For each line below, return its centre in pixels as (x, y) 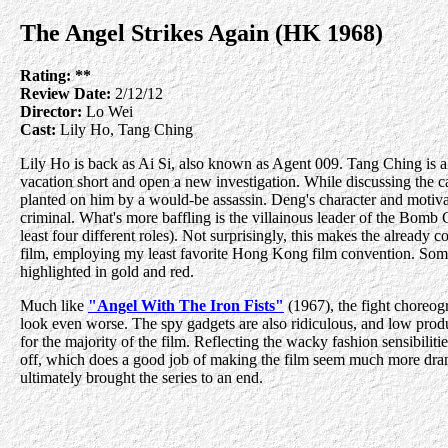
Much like (54, 305)
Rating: (45, 75)
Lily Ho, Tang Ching (124, 129)
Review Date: (65, 93)
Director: (51, 111)
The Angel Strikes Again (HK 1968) (201, 33)
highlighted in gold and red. (107, 271)
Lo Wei (107, 111)
